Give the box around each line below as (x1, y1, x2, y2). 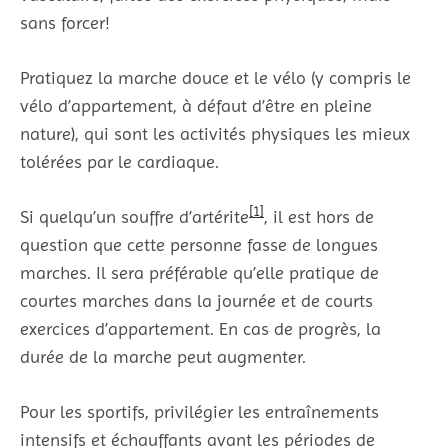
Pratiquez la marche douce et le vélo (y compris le (20, 67, 411, 88)
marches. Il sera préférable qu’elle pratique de (20, 262, 379, 283)
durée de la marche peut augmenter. (20, 346, 311, 367)
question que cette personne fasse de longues (20, 234, 378, 255)
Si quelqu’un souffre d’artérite (20, 206, 249, 227)
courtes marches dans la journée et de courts (20, 290, 373, 311)
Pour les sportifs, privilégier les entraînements (20, 401, 379, 422)
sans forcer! (20, 12, 110, 33)
